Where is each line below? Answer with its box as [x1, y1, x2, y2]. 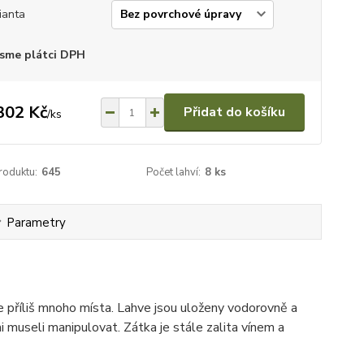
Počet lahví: [146, 165, 201, 180]
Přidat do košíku [183, 103, 285, 121]
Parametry [6, 214, 66, 231]
